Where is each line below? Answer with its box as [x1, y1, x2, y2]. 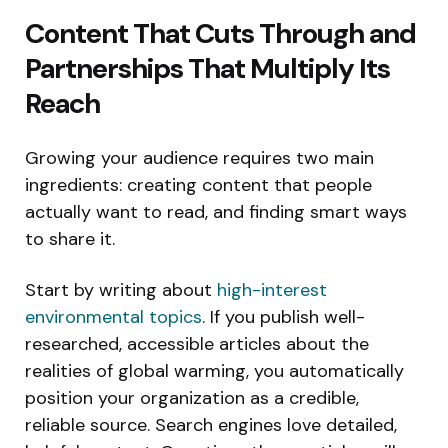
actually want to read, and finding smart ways [25, 199, 407, 224]
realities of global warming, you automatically [25, 358, 404, 383]
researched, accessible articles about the [25, 331, 369, 356]
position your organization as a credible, [25, 385, 359, 410]
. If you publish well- [202, 304, 365, 329]
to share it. [25, 226, 115, 251]
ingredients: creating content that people [25, 172, 372, 197]
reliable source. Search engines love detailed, [25, 412, 397, 437]
